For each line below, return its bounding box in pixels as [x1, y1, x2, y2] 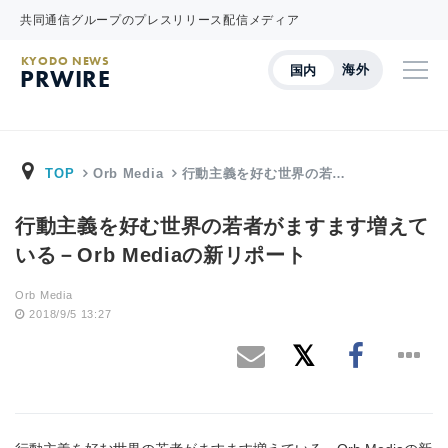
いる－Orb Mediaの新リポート [15, 244, 307, 266]
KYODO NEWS [20, 53, 110, 69]
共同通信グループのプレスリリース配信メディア [20, 13, 300, 27]
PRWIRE [20, 63, 111, 94]
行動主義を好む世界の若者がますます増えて [15, 215, 429, 237]
